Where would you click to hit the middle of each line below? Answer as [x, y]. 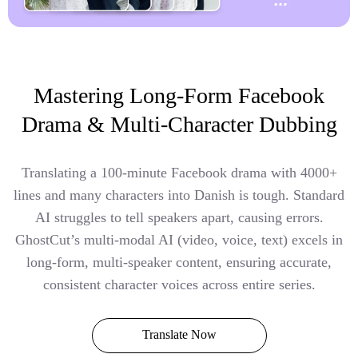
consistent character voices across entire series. [179, 285]
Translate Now [179, 335]
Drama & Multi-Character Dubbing [179, 125]
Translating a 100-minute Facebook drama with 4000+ [179, 173]
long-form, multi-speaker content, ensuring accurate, [179, 263]
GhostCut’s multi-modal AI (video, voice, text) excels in [179, 240]
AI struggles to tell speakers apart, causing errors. [179, 218]
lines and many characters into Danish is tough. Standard [179, 195]
